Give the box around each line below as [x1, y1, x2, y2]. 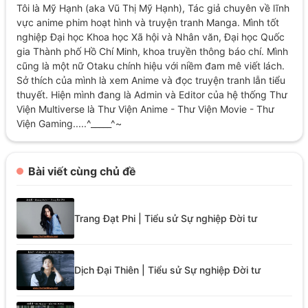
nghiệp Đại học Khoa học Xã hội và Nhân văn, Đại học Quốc [16, 31, 285, 43]
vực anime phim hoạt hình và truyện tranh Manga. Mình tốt [16, 16, 279, 29]
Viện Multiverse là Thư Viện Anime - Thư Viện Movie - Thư [16, 103, 274, 115]
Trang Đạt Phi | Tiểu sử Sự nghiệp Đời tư [74, 212, 257, 224]
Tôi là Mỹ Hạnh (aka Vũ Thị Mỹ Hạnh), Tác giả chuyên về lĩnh [16, 2, 289, 14]
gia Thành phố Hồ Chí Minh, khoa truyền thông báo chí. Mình [16, 45, 288, 58]
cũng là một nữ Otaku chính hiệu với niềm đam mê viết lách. [16, 60, 285, 72]
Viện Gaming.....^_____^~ [16, 118, 122, 130]
